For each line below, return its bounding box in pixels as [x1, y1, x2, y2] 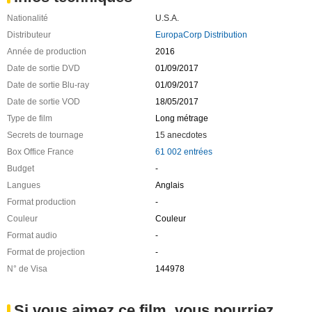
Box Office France [7, 147, 74, 157]
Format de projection [7, 247, 85, 258]
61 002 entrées [155, 147, 212, 157]
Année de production [7, 47, 86, 57]
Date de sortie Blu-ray [7, 80, 89, 91]
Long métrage [155, 114, 208, 124]
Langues [7, 180, 40, 191]
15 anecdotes [155, 130, 207, 141]
